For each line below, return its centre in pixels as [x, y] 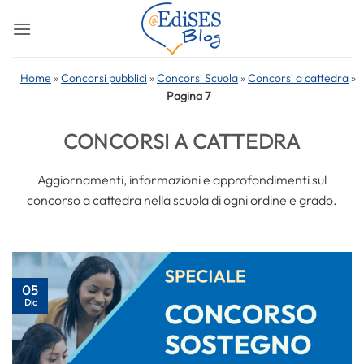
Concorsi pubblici [104, 78]
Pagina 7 [188, 96]
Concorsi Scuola [197, 78]
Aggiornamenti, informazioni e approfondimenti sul [182, 180]
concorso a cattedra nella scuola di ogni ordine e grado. [182, 200]
